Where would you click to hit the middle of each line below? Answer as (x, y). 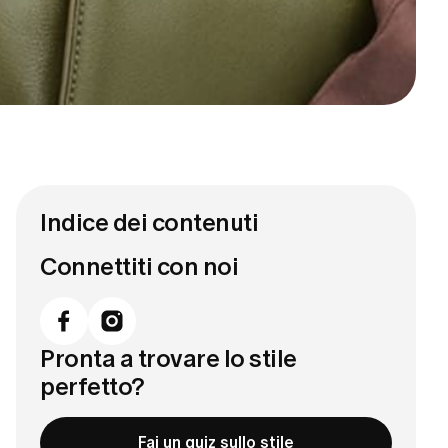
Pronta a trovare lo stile (169, 359)
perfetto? (92, 387)
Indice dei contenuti (149, 223)
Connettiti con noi (139, 267)
